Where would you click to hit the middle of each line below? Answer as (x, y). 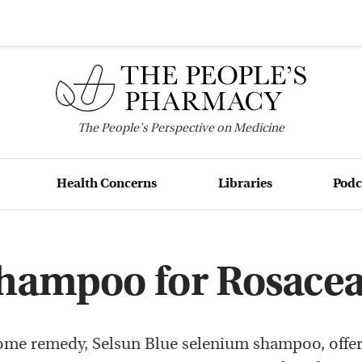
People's (124, 128)
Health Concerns (107, 184)
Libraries (245, 184)
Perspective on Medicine (216, 128)
